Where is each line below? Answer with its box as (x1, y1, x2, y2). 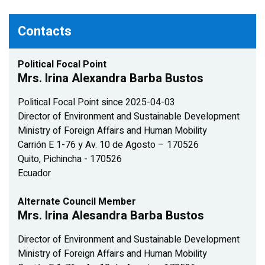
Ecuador (18, 166, 51, 180)
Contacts (18, 21, 72, 41)
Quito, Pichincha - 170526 (18, 151, 122, 166)
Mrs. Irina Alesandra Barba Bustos (18, 206, 204, 224)
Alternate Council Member (18, 194, 136, 209)
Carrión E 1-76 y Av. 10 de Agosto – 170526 (18, 137, 199, 152)
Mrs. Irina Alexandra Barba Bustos (18, 69, 203, 87)
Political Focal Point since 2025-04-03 (18, 95, 175, 109)
